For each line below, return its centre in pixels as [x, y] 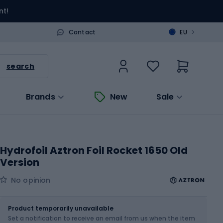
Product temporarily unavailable [61, 208]
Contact [82, 32]
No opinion [31, 180]
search [20, 66]
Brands [40, 97]
